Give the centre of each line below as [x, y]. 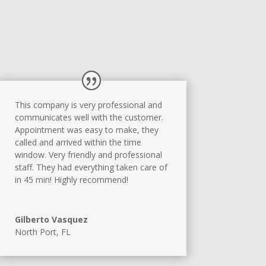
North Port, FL [42, 232]
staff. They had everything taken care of [91, 167]
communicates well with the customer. [89, 118]
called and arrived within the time [78, 142]
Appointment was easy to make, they [86, 130]
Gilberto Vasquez [51, 220]
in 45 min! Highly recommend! [71, 180]
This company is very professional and [88, 105]
